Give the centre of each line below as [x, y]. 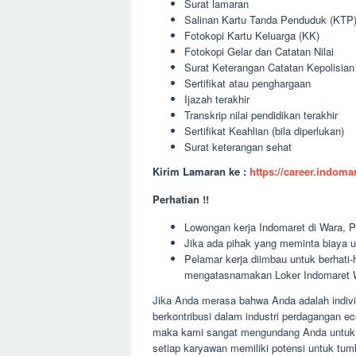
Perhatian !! [181, 199]
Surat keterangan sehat [238, 146]
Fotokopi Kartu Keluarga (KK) [252, 35]
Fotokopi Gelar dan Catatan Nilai [259, 51]
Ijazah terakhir [217, 99]
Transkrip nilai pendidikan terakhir [261, 114]
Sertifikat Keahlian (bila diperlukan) [264, 130]
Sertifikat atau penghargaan [248, 83]
